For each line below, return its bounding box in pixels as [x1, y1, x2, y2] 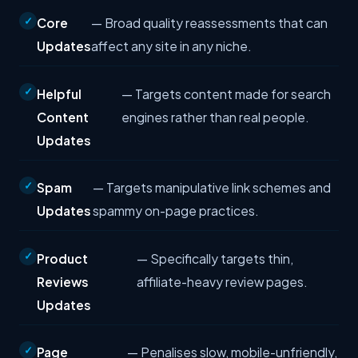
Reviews [37, 273, 89, 289]
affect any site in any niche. [91, 38, 253, 54]
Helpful [37, 86, 82, 101]
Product [37, 250, 88, 266]
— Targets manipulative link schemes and [92, 180, 331, 196]
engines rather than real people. [121, 109, 310, 125]
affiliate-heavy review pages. [136, 273, 308, 289]
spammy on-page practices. [92, 203, 259, 219]
